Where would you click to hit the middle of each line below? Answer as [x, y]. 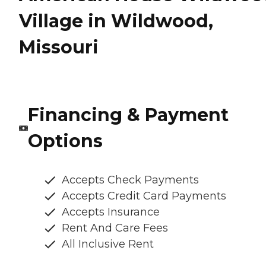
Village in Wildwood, [116, 21]
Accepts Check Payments [130, 180]
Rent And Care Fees [115, 228]
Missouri [59, 47]
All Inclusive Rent [108, 244]
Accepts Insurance [111, 212]
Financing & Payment [128, 115]
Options [65, 141]
